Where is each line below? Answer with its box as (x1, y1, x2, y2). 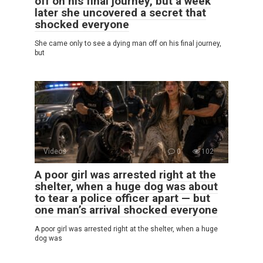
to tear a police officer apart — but (35, 191, 210, 205)
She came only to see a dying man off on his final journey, (35, 39, 221, 48)
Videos (43, 147, 66, 156)
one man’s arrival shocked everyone (35, 203, 218, 217)
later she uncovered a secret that (35, 5, 206, 19)
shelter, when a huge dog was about (35, 179, 218, 193)
